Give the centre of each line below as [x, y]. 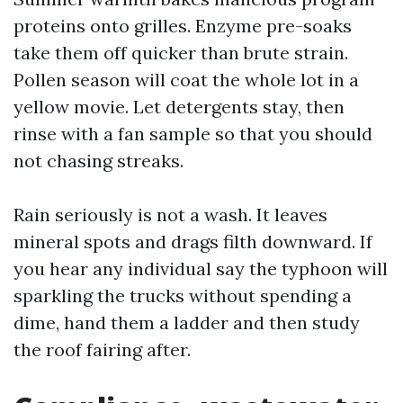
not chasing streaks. [99, 160]
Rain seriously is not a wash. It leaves [170, 214]
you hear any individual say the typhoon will [201, 268]
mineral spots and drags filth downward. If [193, 241]
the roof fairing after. [102, 349]
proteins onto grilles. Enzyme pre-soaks [183, 25]
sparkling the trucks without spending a [183, 295]
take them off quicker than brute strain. [181, 52]
